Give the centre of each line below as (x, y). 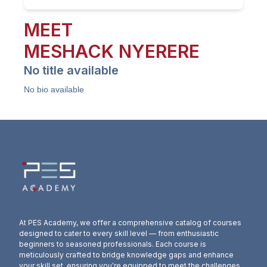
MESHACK (69, 51)
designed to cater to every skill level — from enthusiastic (119, 233)
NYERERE (159, 51)
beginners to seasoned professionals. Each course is (113, 244)
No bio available (54, 89)
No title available (71, 70)
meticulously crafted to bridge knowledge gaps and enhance (126, 255)
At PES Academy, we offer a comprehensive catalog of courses (130, 223)
